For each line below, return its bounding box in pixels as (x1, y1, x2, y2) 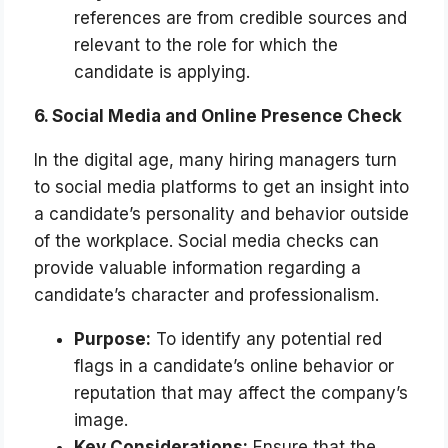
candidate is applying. (74, 62, 251, 83)
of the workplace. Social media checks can (34, 231, 380, 252)
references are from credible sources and (74, 8, 408, 29)
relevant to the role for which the (74, 35, 339, 56)
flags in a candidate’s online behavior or (74, 356, 395, 377)
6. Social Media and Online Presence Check (34, 106, 403, 127)
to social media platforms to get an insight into (34, 177, 410, 198)
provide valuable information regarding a (34, 258, 362, 279)
